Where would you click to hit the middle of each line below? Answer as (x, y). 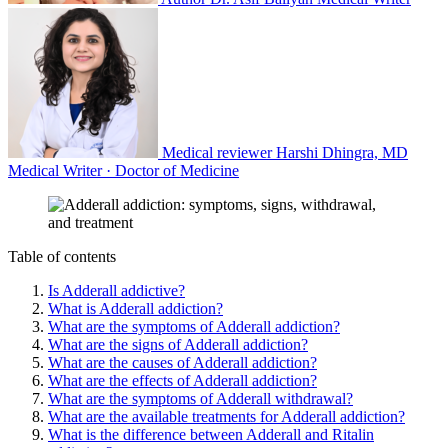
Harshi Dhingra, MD (342, 152)
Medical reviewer (217, 152)
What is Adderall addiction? (135, 308)
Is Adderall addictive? (116, 290)
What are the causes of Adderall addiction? (182, 362)
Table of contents (62, 256)
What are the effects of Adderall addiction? (182, 380)
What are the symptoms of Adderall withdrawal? (200, 398)
